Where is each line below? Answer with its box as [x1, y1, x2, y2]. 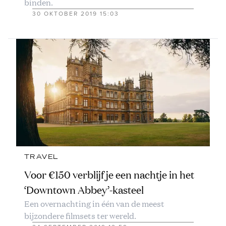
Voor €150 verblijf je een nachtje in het [24, 168, 194, 182]
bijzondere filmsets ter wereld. [24, 210, 136, 222]
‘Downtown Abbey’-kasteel [24, 183, 144, 197]
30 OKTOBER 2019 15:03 [32, 10, 119, 17]
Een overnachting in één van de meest [24, 198, 164, 210]
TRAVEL [24, 154, 59, 160]
